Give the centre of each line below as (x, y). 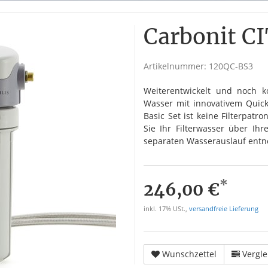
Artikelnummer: (176, 66)
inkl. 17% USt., (166, 208)
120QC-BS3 (231, 66)
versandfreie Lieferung (224, 208)
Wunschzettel (189, 254)
